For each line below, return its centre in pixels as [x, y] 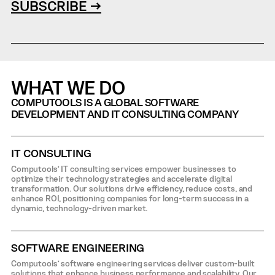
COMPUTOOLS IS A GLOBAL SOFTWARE [105, 102]
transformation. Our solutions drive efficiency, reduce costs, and [132, 188]
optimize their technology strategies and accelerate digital [121, 178]
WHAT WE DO [68, 87]
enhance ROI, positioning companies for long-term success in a [130, 198]
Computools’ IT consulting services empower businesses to [123, 168]
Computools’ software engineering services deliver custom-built [133, 263]
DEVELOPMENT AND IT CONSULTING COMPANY [125, 113]
